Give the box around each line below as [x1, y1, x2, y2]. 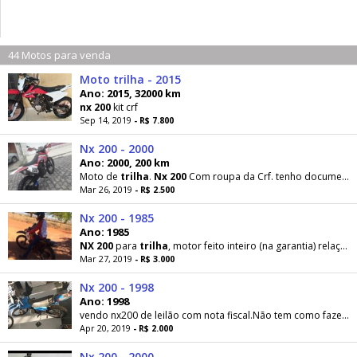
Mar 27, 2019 [80, 253, 135, 265]
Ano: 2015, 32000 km [80, 86, 181, 100]
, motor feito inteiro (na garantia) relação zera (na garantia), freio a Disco [168, 239, 340, 253]
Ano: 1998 [80, 294, 129, 308]
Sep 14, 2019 [80, 114, 134, 126]
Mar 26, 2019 [80, 183, 135, 195]
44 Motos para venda [8, 48, 111, 62]
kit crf [111, 100, 138, 114]
